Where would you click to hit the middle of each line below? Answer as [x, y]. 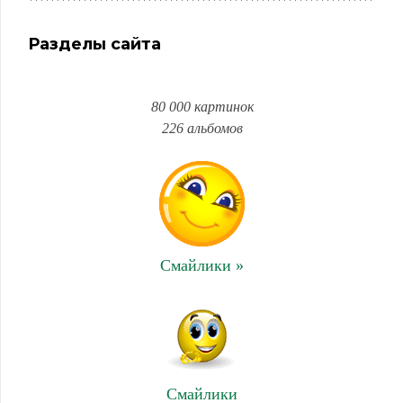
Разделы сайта [94, 44]
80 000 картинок [202, 107]
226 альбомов [202, 128]
